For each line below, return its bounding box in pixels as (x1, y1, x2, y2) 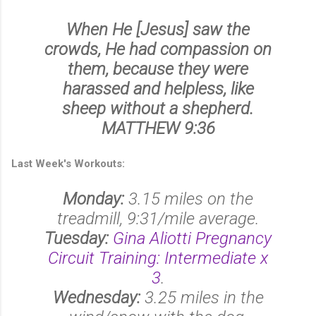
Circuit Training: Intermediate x (48, 248, 268, 268)
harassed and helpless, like (62, 78, 254, 99)
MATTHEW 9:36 (101, 118, 215, 138)
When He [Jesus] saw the (66, 19, 250, 39)
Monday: (63, 188, 124, 209)
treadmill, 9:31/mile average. (56, 208, 260, 229)
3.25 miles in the (140, 287, 264, 308)
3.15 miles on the (124, 188, 253, 209)
